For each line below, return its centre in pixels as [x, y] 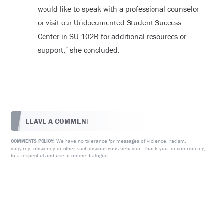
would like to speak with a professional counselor [118, 9]
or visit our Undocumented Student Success [109, 23]
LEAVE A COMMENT [58, 121]
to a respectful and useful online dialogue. [60, 155]
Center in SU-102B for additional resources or [112, 36]
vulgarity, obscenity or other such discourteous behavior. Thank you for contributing [108, 148]
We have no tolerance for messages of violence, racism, [121, 141]
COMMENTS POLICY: [33, 141]
